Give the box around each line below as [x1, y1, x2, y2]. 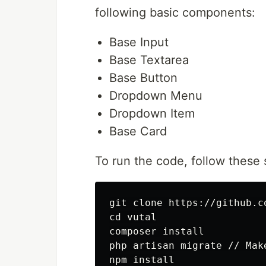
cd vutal [109, 211, 157, 223]
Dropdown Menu [109, 88, 202, 103]
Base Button [109, 71, 178, 85]
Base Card [109, 124, 167, 139]
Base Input [109, 35, 169, 50]
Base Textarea [109, 53, 189, 68]
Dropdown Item [109, 106, 195, 121]
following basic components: [95, 5, 255, 20]
